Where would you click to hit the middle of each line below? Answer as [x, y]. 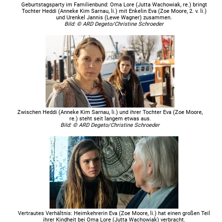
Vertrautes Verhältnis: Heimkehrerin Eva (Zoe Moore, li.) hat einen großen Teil [114, 213]
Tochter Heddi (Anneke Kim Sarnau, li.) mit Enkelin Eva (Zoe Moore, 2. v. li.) [114, 11]
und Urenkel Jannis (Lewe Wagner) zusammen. [114, 17]
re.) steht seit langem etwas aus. [110, 118]
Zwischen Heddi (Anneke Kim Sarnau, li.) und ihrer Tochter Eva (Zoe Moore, [110, 112]
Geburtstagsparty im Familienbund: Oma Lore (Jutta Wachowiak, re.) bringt [114, 4]
